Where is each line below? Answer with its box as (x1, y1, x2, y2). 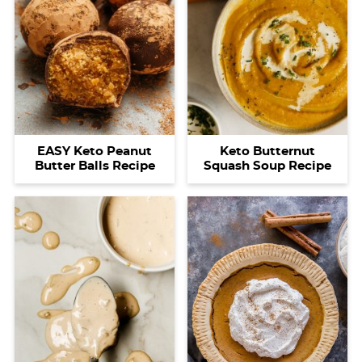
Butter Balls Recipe (34, 160, 155, 173)
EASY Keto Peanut (37, 145, 152, 158)
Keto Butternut (220, 145, 315, 158)
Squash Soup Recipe (204, 160, 331, 173)
